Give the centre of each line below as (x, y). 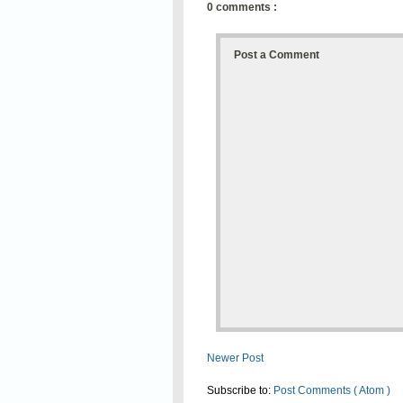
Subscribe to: (240, 391)
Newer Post (235, 358)
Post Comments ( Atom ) (332, 391)
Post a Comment (277, 55)
